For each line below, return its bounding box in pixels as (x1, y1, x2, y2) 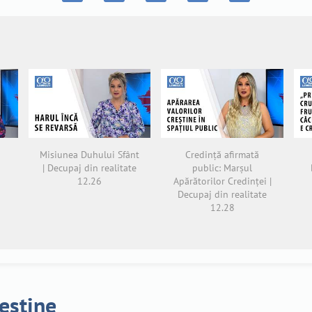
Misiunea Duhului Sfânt (39, 148, 139, 161)
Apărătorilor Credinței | (173, 174, 272, 187)
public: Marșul (192, 161, 253, 174)
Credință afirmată (185, 148, 260, 161)
